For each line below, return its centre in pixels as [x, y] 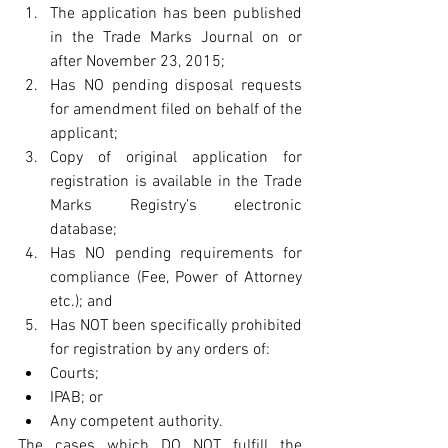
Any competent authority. [142, 421]
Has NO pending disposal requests [176, 85]
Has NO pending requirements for [176, 253]
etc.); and [85, 301]
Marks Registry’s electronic [176, 205]
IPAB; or [80, 397]
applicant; [88, 133]
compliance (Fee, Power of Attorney [176, 277]
